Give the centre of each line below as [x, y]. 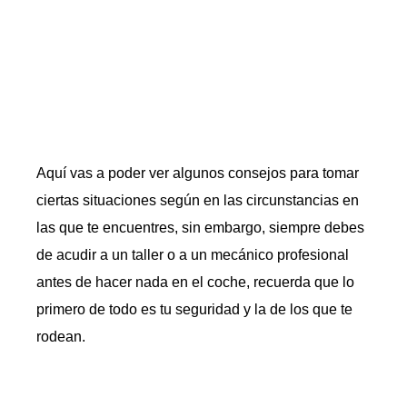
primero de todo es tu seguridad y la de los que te [194, 309]
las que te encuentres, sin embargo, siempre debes [200, 228]
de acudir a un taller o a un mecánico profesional [193, 255]
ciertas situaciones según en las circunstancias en [198, 200]
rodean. [61, 337]
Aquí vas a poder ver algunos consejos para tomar [198, 173]
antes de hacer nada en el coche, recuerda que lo [195, 282]
